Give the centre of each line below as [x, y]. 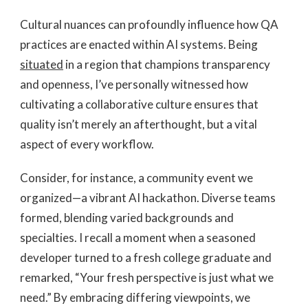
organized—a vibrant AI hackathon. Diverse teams [148, 197]
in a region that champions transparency [167, 64]
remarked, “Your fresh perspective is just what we [147, 277]
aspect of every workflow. [87, 144]
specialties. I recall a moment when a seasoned [138, 237]
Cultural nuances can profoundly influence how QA [149, 24]
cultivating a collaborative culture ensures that [139, 104]
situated [42, 64]
